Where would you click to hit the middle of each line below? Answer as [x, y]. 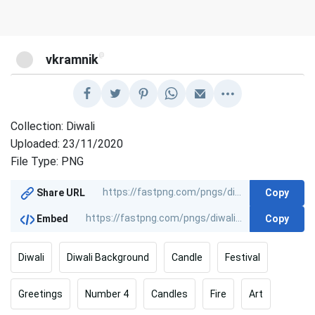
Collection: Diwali [53, 126]
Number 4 [107, 294]
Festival [243, 257]
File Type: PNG [47, 161]
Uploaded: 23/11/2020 [67, 143]
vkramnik [72, 59]
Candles [169, 294]
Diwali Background [108, 257]
